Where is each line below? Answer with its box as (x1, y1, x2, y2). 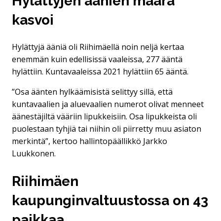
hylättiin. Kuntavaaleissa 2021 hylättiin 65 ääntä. (12, 66, 188, 77)
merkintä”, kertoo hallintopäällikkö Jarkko (12, 136, 167, 147)
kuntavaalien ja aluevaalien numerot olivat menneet (12, 99, 204, 110)
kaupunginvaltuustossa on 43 (12, 192, 208, 209)
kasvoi (12, 12, 54, 29)
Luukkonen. (12, 148, 56, 159)
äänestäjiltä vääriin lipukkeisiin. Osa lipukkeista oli (12, 111, 197, 122)
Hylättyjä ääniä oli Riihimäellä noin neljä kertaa (12, 41, 184, 53)
